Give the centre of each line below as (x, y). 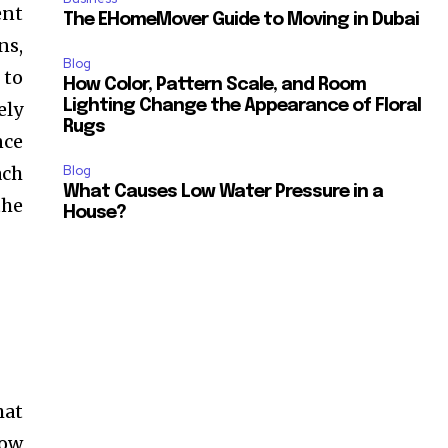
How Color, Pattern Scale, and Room (215, 84)
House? (95, 212)
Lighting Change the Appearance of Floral (242, 105)
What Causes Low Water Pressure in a (223, 191)
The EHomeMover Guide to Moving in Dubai (241, 19)
